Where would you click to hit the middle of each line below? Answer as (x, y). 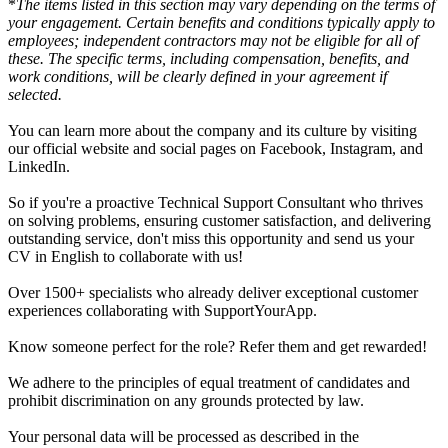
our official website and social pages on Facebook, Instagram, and (215, 148)
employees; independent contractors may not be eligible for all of (213, 40)
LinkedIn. (39, 166)
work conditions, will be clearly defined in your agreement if (197, 76)
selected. (35, 94)
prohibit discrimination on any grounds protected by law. (186, 400)
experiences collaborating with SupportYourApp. (162, 310)
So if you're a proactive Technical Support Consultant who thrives (215, 202)
